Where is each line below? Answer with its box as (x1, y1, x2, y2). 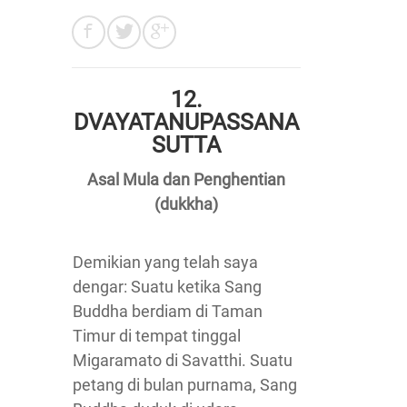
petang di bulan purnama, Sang (73, 375, 297, 394)
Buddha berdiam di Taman (73, 302, 263, 321)
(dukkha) (154, 194, 219, 213)
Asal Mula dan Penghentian (87, 170, 286, 189)
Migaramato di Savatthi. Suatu (73, 351, 293, 370)
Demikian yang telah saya (73, 253, 258, 272)
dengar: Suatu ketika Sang (73, 277, 262, 296)
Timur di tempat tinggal (73, 326, 241, 345)
